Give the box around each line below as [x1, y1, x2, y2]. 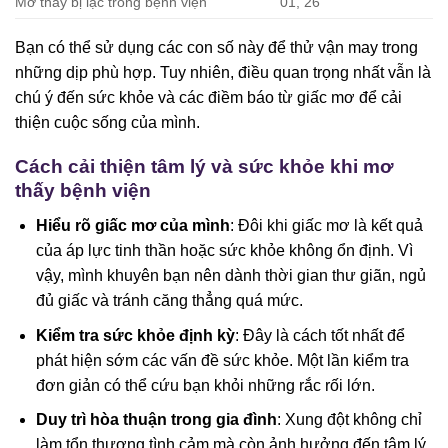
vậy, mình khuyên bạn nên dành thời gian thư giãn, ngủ [35, 267, 426, 285]
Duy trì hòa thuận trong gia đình [35, 411, 277, 429]
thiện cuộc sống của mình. [15, 113, 200, 131]
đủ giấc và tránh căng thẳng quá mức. [35, 292, 303, 310]
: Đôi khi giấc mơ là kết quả [229, 217, 423, 235]
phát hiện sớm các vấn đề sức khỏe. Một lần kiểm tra [35, 351, 409, 369]
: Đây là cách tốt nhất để [234, 326, 405, 344]
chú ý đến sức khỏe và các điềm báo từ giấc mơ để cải [15, 88, 402, 106]
